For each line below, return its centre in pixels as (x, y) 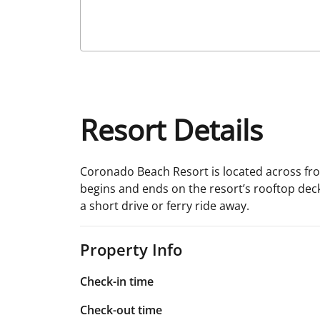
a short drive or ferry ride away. (165, 205)
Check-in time (117, 281)
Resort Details (171, 129)
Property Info (131, 249)
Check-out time (121, 310)
